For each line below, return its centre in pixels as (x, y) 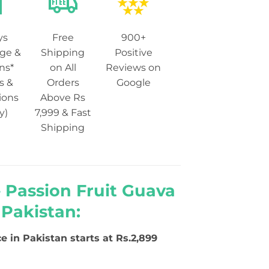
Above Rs (63, 97)
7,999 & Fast (63, 112)
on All (63, 67)
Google (133, 82)
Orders (63, 82)
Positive (133, 52)
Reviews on (134, 67)
